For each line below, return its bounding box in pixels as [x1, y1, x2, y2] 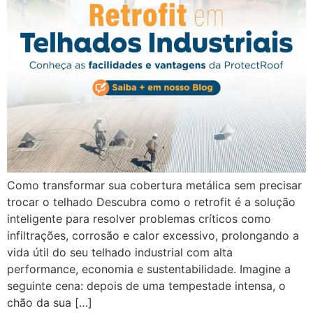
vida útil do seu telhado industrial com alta [7, 245, 233, 260]
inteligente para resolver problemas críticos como [7, 212, 271, 226]
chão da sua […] [7, 296, 92, 310]
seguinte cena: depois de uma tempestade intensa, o [7, 279, 286, 293]
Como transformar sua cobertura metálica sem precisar [7, 178, 302, 193]
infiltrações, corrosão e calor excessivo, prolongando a [7, 228, 299, 243]
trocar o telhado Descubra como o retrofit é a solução [7, 195, 296, 210]
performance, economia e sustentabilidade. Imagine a [7, 262, 291, 277]
